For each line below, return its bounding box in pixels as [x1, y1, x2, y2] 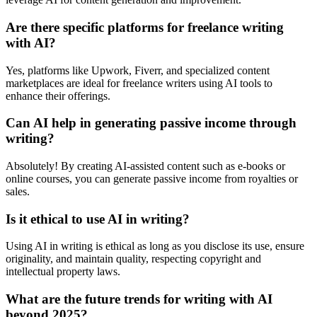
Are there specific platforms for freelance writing [6, 19, 284, 35]
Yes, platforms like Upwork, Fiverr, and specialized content [6, 64, 270, 76]
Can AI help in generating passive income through [6, 115, 296, 131]
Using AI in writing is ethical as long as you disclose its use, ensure [6, 240, 304, 253]
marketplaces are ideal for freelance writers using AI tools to [6, 76, 272, 89]
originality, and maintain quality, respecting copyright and [6, 253, 261, 265]
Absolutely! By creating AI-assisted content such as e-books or [6, 159, 285, 172]
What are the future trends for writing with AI [6, 292, 272, 307]
